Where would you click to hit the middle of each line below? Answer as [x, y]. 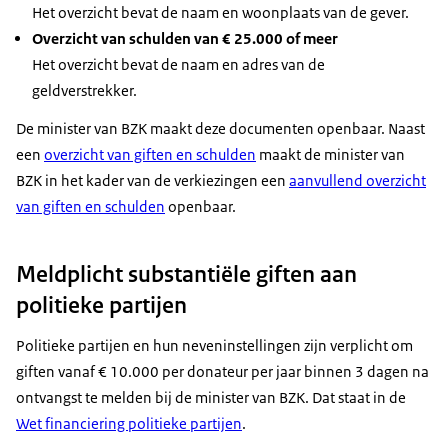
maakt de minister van [330, 155]
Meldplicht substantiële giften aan [186, 273]
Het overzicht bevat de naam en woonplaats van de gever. [220, 13]
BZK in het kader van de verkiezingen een [152, 181]
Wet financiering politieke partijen [129, 423]
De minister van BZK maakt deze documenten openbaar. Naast [220, 129]
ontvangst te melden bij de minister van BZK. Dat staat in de [211, 397]
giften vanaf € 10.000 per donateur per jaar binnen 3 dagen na [222, 371]
